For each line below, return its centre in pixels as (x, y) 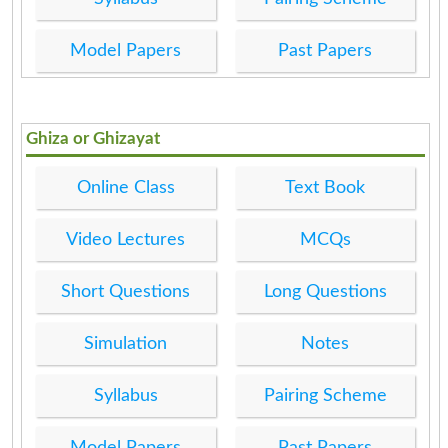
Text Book (325, 187)
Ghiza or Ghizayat (93, 138)
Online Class (125, 187)
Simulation (126, 343)
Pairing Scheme (325, 395)
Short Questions (126, 291)
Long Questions (325, 291)
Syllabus (125, 395)
